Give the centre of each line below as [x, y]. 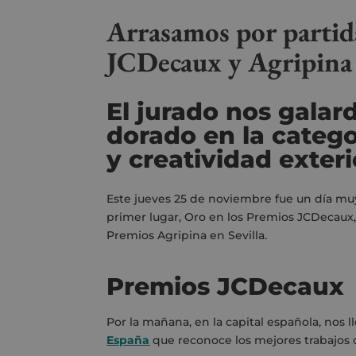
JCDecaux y [178, 61]
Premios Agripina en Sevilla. [187, 235]
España [128, 340]
